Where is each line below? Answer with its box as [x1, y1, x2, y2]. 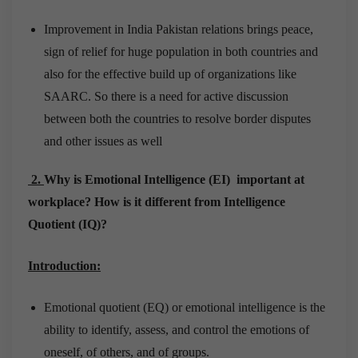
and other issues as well [44, 133, 162, 148]
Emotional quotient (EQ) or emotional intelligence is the [44, 300, 325, 314]
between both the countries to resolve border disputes [44, 111, 311, 125]
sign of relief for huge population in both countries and [44, 44, 318, 58]
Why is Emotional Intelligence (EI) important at [44, 172, 304, 186]
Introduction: [28, 258, 101, 272]
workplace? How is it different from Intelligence [28, 194, 285, 209]
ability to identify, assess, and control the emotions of [44, 322, 309, 336]
